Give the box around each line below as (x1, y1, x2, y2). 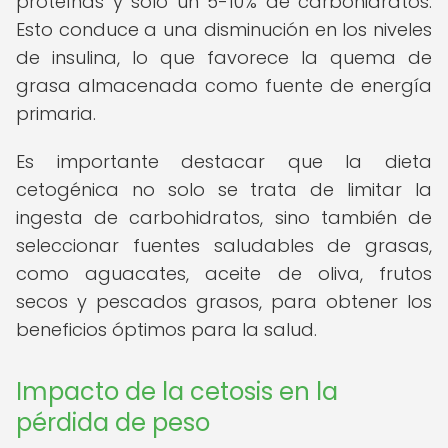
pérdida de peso (16, 406, 210, 439)
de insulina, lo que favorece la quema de (16, 45, 432, 70)
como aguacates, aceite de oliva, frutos (16, 261, 432, 286)
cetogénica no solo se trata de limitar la (16, 177, 432, 202)
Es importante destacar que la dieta (16, 149, 432, 174)
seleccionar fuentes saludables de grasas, (16, 233, 432, 258)
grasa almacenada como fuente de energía (16, 73, 432, 98)
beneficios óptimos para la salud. (16, 317, 317, 342)
